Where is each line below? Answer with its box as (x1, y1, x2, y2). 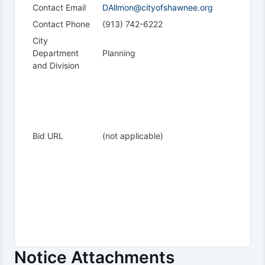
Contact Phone (33, 19, 90, 29)
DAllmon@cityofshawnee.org (102, 2, 213, 12)
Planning (102, 48, 135, 58)
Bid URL (33, 131, 63, 141)
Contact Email (33, 2, 86, 12)
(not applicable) (102, 131, 163, 141)
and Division (33, 60, 79, 70)
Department (33, 48, 79, 58)
